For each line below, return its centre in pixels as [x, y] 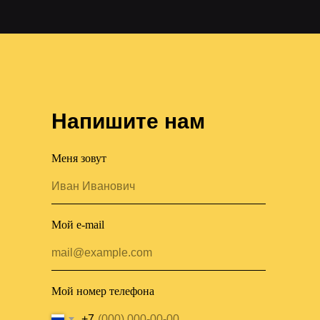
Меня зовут [79, 158]
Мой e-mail [78, 225]
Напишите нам [128, 121]
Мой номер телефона [103, 291]
